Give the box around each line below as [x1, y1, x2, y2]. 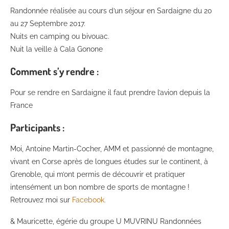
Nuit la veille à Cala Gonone [10, 44, 103, 53]
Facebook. [72, 195, 106, 204]
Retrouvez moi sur [10, 195, 72, 204]
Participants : [10, 120, 64, 134]
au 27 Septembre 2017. [10, 19, 85, 28]
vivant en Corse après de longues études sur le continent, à [10, 157, 208, 166]
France [10, 101, 33, 109]
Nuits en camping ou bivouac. [10, 32, 109, 40]
